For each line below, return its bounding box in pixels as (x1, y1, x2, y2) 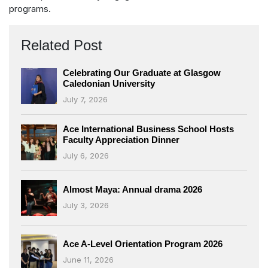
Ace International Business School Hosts (63, 123, 234, 134)
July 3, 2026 (63, 200, 109, 211)
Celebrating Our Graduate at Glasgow (63, 67, 221, 78)
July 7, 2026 (63, 94, 108, 104)
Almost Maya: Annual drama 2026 (63, 184, 202, 195)
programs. (9, 2, 51, 14)
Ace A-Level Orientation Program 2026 (63, 239, 223, 249)
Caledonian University (63, 78, 155, 89)
